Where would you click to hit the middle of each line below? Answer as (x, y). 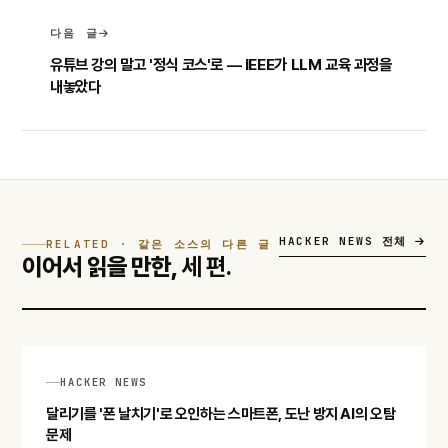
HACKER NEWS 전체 (347, 240)
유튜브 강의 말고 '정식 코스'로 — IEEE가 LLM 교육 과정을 (221, 64)
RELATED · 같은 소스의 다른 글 (159, 243)
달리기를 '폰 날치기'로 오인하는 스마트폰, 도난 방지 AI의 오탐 (221, 414)
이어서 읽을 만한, (101, 266)
